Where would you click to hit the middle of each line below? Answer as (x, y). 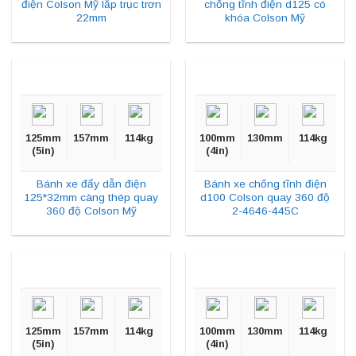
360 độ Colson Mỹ (91, 211)
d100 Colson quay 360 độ (265, 197)
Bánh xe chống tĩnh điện (265, 184)
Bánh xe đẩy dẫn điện (91, 184)
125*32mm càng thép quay (91, 197)
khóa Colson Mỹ (265, 17)
